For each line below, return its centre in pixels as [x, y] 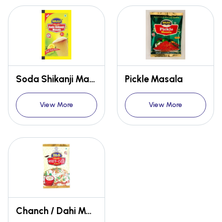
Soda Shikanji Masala [92, 79]
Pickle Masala [154, 79]
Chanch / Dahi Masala [89, 211]
